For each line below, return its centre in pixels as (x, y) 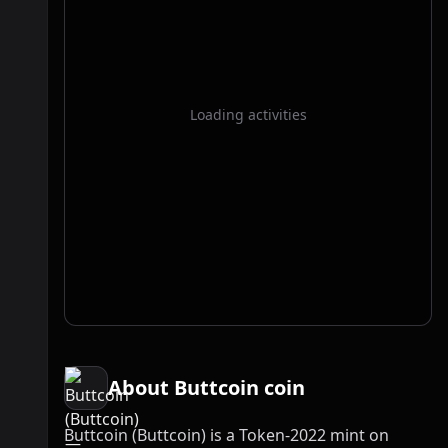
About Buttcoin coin (206, 387)
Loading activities (248, 114)
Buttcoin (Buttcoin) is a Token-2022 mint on (226, 435)
